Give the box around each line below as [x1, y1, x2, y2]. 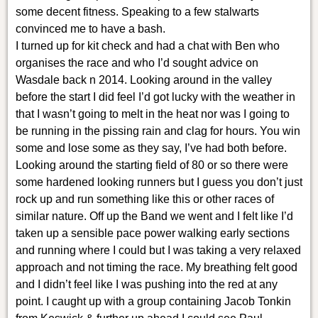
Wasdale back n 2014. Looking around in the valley [15, 73, 272, 86]
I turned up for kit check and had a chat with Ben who [15, 39, 280, 52]
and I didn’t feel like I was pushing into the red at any [15, 278, 278, 290]
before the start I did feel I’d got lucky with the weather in [15, 90, 295, 103]
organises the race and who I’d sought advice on [15, 56, 258, 69]
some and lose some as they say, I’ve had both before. [15, 141, 287, 154]
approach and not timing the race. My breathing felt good [15, 261, 297, 273]
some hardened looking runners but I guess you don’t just [15, 175, 302, 188]
